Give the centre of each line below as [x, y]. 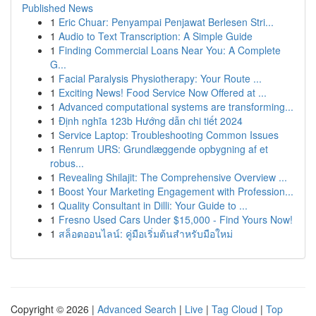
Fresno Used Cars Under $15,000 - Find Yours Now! [176, 219]
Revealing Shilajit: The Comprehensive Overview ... [173, 177]
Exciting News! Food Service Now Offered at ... [163, 92]
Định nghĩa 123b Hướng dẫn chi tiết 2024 [151, 121]
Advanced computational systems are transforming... [176, 107]
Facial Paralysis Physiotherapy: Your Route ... [160, 78]
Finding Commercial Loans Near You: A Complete [170, 50]
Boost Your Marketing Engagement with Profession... [176, 191]
